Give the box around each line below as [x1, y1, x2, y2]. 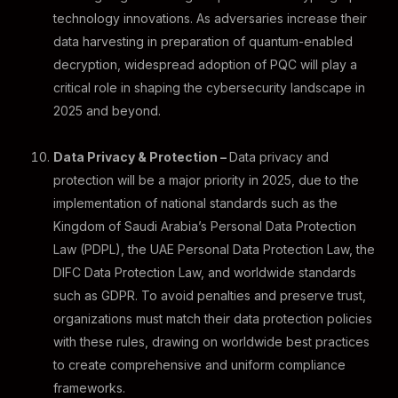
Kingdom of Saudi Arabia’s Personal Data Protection [53, 219, 356, 234]
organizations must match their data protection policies [53, 311, 372, 326]
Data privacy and [229, 149, 329, 164]
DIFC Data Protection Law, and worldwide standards [53, 265, 356, 280]
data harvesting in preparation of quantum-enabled [53, 34, 353, 49]
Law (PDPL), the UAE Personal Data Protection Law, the [53, 242, 375, 257]
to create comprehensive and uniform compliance [53, 357, 346, 372]
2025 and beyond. [53, 103, 161, 118]
